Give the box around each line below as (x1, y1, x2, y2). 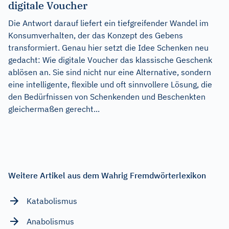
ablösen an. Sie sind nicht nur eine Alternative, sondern (8, 66, 211, 77)
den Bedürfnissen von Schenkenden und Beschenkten (8, 91, 205, 102)
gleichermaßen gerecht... (8, 103, 100, 114)
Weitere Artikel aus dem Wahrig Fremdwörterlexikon (8, 170, 206, 180)
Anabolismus (27, 216, 74, 226)
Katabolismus (27, 195, 77, 206)
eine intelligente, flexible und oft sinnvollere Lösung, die (8, 79, 212, 89)
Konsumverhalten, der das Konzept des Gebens (8, 30, 183, 40)
